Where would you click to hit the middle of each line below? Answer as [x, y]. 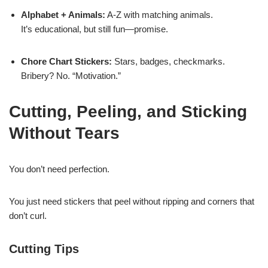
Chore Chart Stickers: [66, 61]
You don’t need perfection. [59, 169]
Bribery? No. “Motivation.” [71, 75]
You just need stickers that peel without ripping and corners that [132, 201]
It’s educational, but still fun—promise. [95, 29]
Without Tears [64, 133]
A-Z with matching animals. [159, 14]
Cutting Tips [44, 249]
